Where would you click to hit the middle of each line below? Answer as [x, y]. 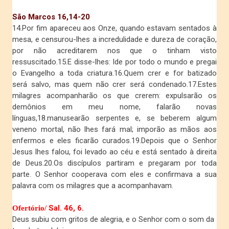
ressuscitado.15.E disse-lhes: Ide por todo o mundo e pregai [114, 62]
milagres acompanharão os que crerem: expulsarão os [114, 96]
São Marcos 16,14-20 [51, 17]
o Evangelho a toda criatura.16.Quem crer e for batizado [114, 73]
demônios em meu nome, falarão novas [114, 107]
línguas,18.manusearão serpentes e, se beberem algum [114, 118]
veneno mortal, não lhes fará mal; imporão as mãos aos [114, 130]
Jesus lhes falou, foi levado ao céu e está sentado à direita [114, 152]
